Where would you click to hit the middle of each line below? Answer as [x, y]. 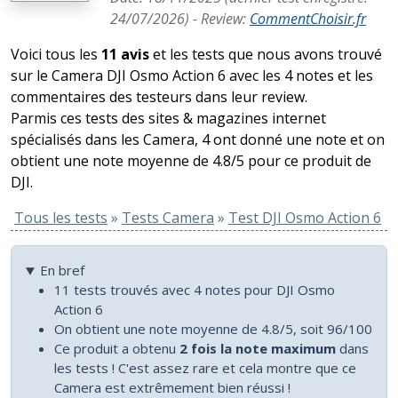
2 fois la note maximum [258, 349]
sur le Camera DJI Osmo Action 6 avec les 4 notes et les [192, 76]
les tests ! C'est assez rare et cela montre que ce [205, 368]
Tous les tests [61, 218]
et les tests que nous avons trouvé [266, 55]
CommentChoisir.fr [308, 19]
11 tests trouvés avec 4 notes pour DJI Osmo [195, 290]
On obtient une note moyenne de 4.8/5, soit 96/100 [213, 329]
